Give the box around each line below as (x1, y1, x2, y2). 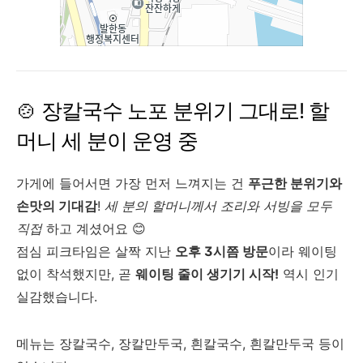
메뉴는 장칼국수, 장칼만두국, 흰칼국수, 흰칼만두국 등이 (16, 335, 344, 352)
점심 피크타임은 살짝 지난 (16, 243, 175, 259)
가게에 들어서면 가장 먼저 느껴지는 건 (16, 175, 248, 191)
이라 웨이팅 (268, 243, 337, 259)
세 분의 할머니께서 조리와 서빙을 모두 (105, 198, 332, 214)
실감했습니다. (16, 288, 97, 305)
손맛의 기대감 (16, 198, 97, 214)
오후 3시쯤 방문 (175, 243, 268, 259)
